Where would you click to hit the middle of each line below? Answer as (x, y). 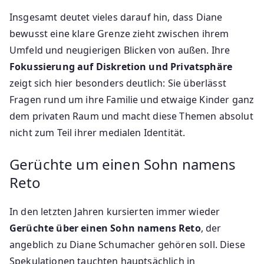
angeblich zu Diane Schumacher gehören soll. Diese (127, 244)
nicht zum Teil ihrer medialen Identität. (98, 132)
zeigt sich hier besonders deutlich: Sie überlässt (118, 83)
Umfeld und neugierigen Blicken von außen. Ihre (120, 50)
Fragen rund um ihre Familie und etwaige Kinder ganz (132, 99)
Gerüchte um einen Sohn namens (123, 164)
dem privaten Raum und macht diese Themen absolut (131, 116)
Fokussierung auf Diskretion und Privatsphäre (121, 66)
